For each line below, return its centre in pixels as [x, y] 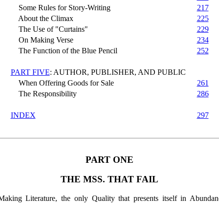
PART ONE [109, 159]
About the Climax [42, 18]
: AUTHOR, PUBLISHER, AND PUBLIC [118, 72]
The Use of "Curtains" [49, 29]
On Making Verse [42, 40]
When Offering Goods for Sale [62, 83]
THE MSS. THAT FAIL [109, 179]
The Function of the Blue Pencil [64, 50]
